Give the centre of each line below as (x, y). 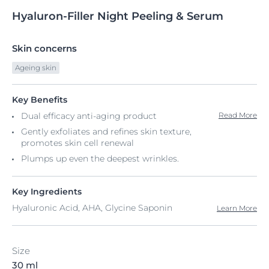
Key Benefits (40, 100)
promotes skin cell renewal (77, 143)
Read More (238, 115)
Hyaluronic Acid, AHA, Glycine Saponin (92, 208)
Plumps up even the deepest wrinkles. (100, 159)
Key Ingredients (47, 192)
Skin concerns (44, 48)
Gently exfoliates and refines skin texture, (106, 131)
